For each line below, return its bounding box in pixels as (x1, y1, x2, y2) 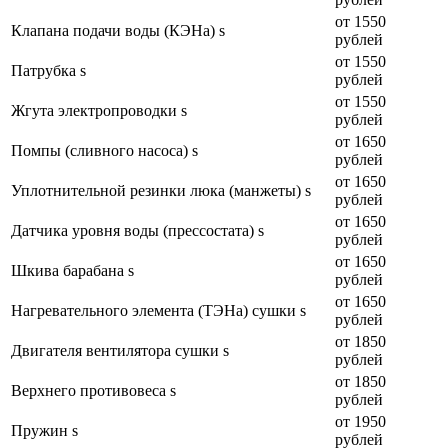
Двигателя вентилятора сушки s (11, 341, 229, 359)
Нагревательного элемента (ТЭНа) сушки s (11, 301, 306, 319)
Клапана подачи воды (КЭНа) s (11, 21, 225, 39)
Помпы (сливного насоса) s (11, 141, 198, 159)
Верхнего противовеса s (11, 381, 176, 399)
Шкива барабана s (11, 261, 134, 279)
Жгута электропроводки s (11, 101, 187, 119)
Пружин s (11, 421, 78, 439)
